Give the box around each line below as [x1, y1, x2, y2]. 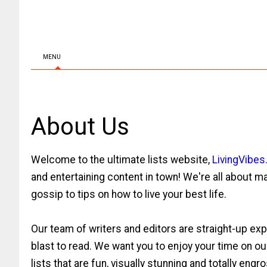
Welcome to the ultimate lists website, [31, 154, 212, 166]
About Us [31, 113, 129, 141]
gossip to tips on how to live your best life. [31, 188, 226, 200]
